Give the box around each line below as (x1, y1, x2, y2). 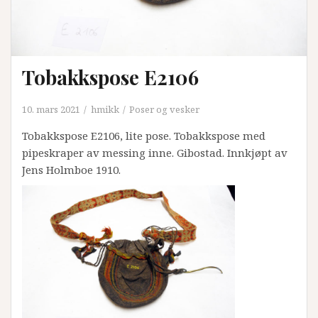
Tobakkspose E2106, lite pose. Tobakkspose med (22, 128, 265, 143)
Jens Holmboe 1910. (22, 163, 121, 177)
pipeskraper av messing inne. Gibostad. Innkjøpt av (22, 146, 287, 160)
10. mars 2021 (22, 103, 80, 116)
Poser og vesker (129, 103, 199, 116)
